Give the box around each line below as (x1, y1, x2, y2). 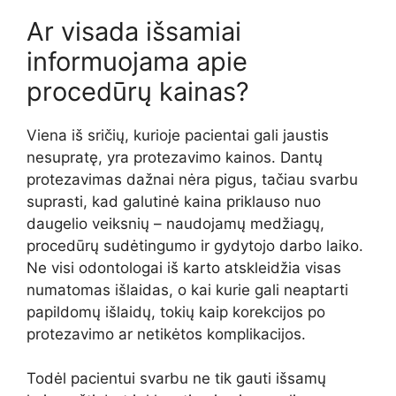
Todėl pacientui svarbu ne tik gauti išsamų (27, 369, 326, 388)
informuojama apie (27, 45, 247, 77)
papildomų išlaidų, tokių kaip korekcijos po (27, 302, 325, 321)
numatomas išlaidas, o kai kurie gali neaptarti (27, 280, 348, 299)
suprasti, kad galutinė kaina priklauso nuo (27, 192, 321, 210)
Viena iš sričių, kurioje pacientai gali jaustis (27, 126, 329, 144)
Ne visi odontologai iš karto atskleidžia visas (27, 258, 341, 277)
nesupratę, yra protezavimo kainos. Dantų (27, 148, 323, 166)
